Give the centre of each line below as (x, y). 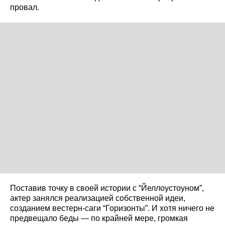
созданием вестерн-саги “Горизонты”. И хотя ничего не (112, 208)
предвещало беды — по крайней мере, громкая (99, 218)
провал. (25, 7)
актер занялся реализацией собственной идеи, (98, 198)
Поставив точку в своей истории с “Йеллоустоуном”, (107, 188)
